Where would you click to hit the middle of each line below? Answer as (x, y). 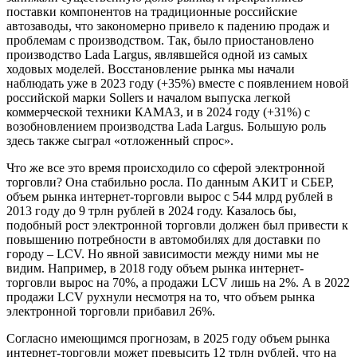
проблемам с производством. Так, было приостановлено (160, 41)
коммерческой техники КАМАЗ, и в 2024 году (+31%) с (158, 112)
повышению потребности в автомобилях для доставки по (163, 240)
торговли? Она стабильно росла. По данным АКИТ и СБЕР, (170, 182)
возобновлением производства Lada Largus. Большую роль (166, 127)
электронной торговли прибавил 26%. (111, 312)
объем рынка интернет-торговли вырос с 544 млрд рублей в (170, 197)
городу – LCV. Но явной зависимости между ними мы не (163, 254)
